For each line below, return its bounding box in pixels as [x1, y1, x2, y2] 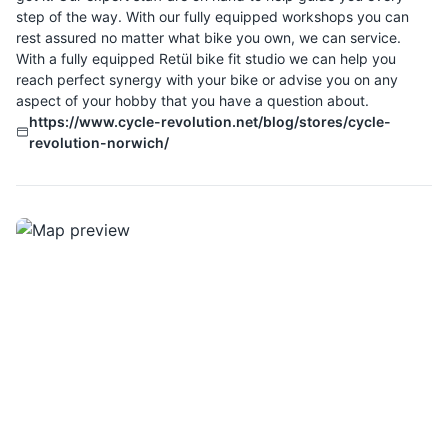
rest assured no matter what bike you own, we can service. [16, 29, 401, 46]
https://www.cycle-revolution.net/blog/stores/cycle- [28, 113, 391, 130]
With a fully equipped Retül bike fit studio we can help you [16, 50, 396, 67]
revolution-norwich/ [28, 134, 169, 151]
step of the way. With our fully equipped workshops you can [16, 8, 409, 25]
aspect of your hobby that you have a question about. [16, 92, 369, 109]
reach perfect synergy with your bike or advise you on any [16, 71, 398, 88]
